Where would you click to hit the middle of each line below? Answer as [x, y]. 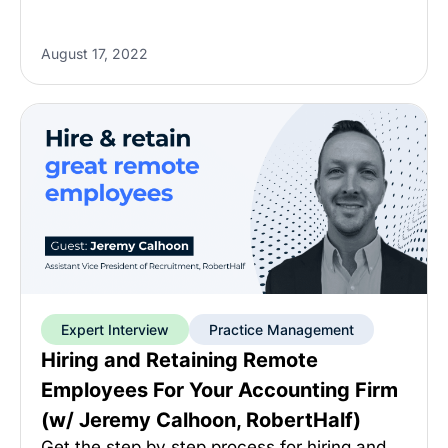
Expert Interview [115, 329]
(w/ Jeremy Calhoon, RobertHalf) [201, 420]
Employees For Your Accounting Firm [219, 390]
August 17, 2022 [94, 53]
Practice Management [281, 329]
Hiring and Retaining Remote [179, 360]
